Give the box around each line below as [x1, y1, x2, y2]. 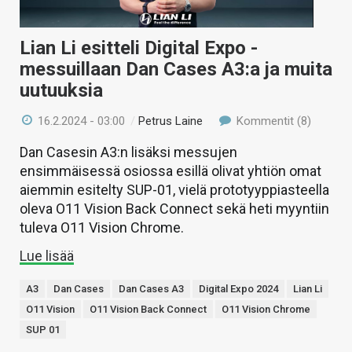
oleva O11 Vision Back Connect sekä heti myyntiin [20, 200, 329, 218]
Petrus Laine [138, 114, 203, 129]
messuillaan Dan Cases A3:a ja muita [20, 58, 332, 81]
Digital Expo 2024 [199, 283, 278, 295]
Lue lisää [20, 247, 74, 265]
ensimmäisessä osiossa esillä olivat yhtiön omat [20, 163, 321, 180]
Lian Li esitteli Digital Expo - [20, 37, 258, 60]
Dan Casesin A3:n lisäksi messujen [20, 144, 237, 161]
